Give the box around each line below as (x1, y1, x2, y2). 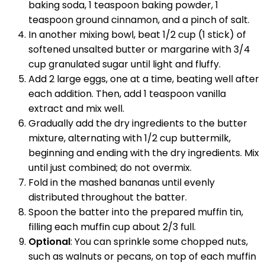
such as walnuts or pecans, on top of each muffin (28, 249, 256, 263)
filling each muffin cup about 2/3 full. (28, 219, 196, 234)
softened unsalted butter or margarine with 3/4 (28, 42, 250, 56)
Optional (28, 234, 70, 248)
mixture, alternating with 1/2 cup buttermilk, (28, 131, 231, 145)
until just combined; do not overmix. (28, 160, 192, 174)
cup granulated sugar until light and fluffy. (28, 57, 221, 71)
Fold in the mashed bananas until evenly (28, 175, 215, 189)
